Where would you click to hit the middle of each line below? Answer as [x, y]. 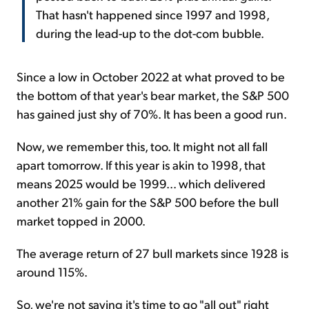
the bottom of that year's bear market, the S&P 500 [153, 95]
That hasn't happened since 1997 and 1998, [152, 14]
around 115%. [52, 272]
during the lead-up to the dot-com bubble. [150, 33]
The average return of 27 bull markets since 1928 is [152, 253]
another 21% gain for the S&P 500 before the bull [148, 202]
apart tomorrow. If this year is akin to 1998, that [141, 165]
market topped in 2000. [81, 221]
